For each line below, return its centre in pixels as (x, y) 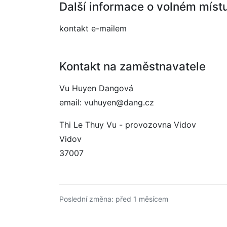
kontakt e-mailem (93, 28)
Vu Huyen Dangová (96, 88)
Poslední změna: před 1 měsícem (114, 199)
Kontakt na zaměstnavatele (133, 66)
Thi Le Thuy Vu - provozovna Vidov (128, 125)
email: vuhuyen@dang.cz (107, 102)
